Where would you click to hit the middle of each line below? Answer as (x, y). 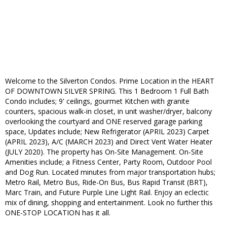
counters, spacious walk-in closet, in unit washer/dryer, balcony (108, 111)
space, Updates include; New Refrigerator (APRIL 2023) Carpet (107, 132)
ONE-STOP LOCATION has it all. (58, 213)
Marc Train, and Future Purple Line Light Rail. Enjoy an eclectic (107, 193)
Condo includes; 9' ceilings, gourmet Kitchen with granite (97, 101)
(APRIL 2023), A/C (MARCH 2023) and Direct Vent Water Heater (109, 142)
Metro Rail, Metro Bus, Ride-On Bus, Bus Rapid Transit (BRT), (106, 182)
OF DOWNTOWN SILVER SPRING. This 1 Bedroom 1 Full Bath (107, 91)
